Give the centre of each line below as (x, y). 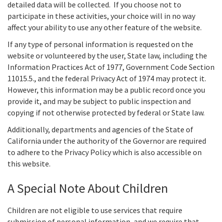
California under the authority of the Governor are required (107, 140)
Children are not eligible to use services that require (95, 210)
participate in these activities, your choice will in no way (101, 16)
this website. (29, 163)
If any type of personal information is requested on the (100, 44)
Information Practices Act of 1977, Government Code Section (111, 67)
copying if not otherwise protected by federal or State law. (106, 112)
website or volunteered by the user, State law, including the (107, 55)
